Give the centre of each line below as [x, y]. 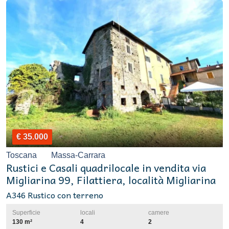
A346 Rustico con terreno [55, 195]
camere [159, 213]
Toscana [22, 155]
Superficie [26, 213]
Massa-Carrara [77, 155]
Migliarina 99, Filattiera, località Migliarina [111, 180]
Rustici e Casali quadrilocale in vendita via [106, 168]
